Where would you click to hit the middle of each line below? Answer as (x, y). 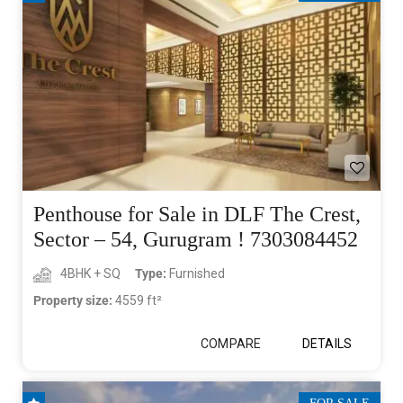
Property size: (74, 301)
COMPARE (231, 344)
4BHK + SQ (90, 274)
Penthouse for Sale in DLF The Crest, (197, 215)
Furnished (197, 274)
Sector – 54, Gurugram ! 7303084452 (196, 240)
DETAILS (327, 344)
